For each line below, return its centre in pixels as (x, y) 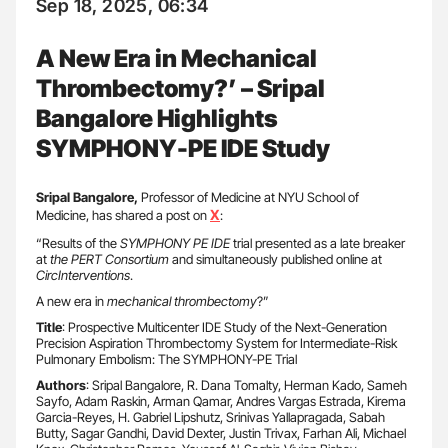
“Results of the (78, 242)
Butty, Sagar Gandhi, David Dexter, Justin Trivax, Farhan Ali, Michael (221, 432)
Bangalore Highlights (157, 118)
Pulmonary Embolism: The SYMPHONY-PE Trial (166, 358)
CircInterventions (83, 274)
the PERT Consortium (109, 258)
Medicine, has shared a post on (123, 214)
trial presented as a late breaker (317, 242)
